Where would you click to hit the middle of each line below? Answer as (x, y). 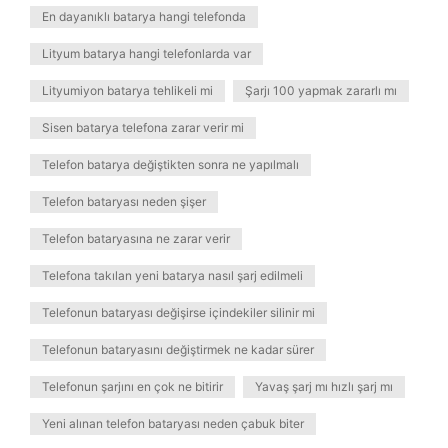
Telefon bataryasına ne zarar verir (136, 238)
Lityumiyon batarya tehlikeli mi (127, 90)
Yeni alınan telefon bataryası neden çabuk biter (173, 423)
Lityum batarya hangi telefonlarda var (146, 53)
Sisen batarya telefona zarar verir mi (143, 127)
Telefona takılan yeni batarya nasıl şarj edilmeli (172, 275)
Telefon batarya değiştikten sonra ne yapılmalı (170, 164)
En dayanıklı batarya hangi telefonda (144, 16)
